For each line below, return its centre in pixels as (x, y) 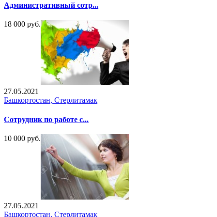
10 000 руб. (22, 138)
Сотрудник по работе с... (46, 119)
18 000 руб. (22, 24)
